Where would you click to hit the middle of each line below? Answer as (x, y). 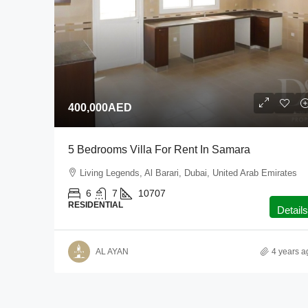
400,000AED (100, 108)
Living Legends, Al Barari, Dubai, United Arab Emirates (188, 173)
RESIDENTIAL (96, 205)
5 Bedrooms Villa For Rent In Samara (159, 150)
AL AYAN (112, 251)
